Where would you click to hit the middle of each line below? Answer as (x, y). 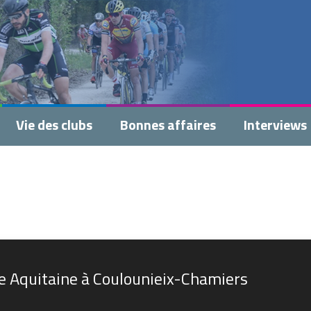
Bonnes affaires (168, 125)
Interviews (275, 125)
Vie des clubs (54, 125)
